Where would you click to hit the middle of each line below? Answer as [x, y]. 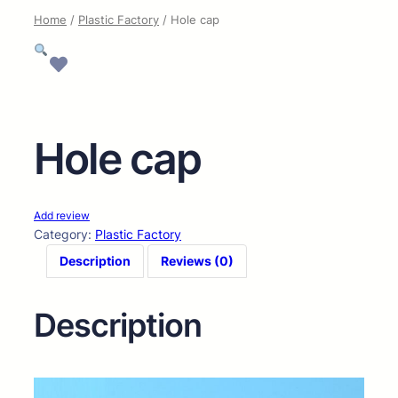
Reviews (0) [197, 260]
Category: [64, 234]
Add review [62, 215]
